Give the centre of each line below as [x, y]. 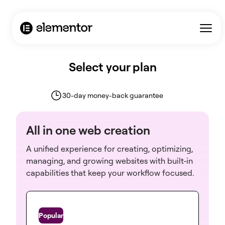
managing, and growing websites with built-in [109, 161]
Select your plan [113, 67]
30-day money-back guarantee [113, 95]
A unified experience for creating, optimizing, [109, 149]
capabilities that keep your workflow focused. [110, 173]
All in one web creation [88, 130]
